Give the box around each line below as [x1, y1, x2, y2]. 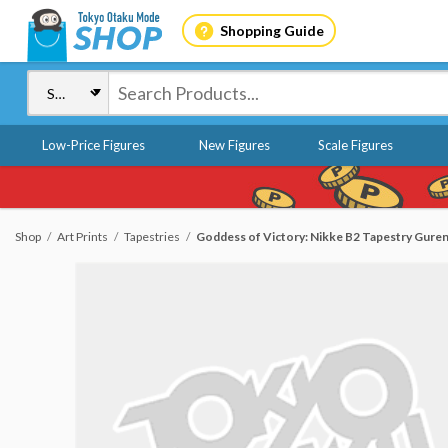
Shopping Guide [219, 21, 324, 39]
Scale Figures [317, 137, 393, 153]
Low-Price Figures [42, 137, 145, 153]
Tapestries [124, 229, 180, 244]
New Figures [198, 137, 270, 153]
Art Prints [57, 229, 108, 244]
